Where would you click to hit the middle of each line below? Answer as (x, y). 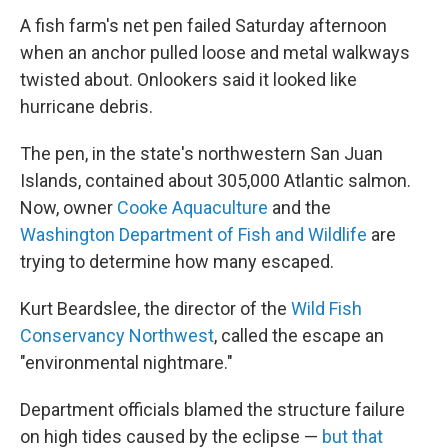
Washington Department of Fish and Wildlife (193, 234)
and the (299, 207)
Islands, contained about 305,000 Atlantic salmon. (215, 180)
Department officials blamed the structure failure (212, 409)
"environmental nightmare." (126, 362)
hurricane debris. (86, 106)
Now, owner (68, 207)
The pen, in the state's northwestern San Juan (201, 153)
